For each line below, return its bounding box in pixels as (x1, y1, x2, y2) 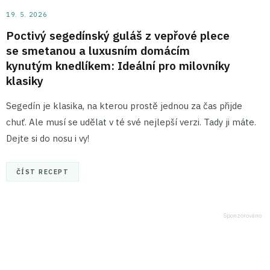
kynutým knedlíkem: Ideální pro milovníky (6, 57, 230, 73)
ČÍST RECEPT (16, 167, 69, 176)
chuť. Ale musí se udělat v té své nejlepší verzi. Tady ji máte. (6, 116, 256, 128)
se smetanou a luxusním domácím (6, 42, 190, 58)
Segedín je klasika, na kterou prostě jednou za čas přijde (6, 99, 242, 111)
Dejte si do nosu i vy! (6, 132, 89, 144)
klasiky (6, 72, 43, 88)
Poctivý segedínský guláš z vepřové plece (6, 27, 230, 43)
